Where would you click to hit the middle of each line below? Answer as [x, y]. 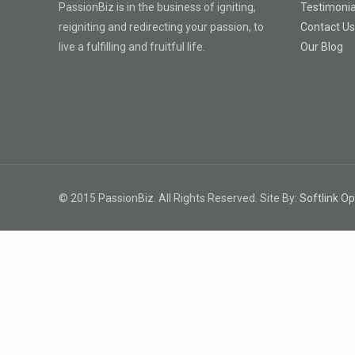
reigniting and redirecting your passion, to [162, 27]
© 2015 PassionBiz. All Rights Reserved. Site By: [179, 198]
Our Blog [322, 47]
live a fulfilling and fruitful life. [132, 47]
